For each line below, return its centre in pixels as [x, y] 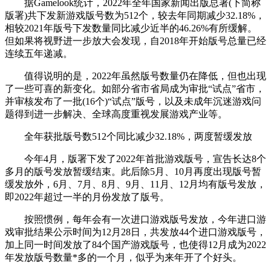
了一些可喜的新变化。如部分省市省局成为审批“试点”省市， [135, 88]
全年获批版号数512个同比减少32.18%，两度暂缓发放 [129, 136]
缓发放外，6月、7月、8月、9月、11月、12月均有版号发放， [135, 184]
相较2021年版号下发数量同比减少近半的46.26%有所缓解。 [131, 28]
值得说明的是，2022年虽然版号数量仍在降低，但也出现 [135, 76]
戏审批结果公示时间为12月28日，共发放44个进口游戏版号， [135, 232]
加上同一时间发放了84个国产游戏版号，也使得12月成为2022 [135, 244]
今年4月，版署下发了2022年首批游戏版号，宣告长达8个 [135, 158]
